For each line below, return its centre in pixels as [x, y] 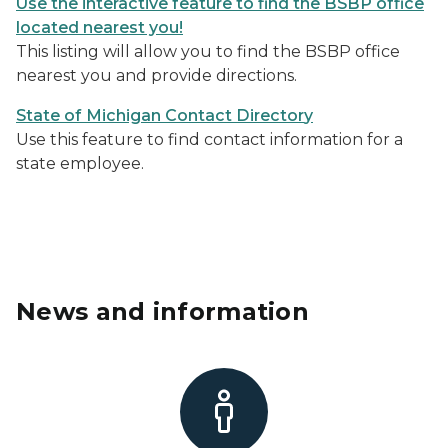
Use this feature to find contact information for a [209, 139]
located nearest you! [99, 27]
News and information [162, 311]
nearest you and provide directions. [156, 75]
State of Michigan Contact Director [160, 115]
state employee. [82, 163]
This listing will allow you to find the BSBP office [208, 51]
